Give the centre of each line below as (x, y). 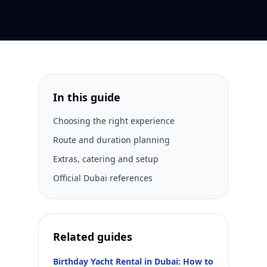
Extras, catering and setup (106, 159)
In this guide (87, 97)
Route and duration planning (111, 140)
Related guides (93, 237)
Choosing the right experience (114, 121)
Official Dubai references (103, 178)
